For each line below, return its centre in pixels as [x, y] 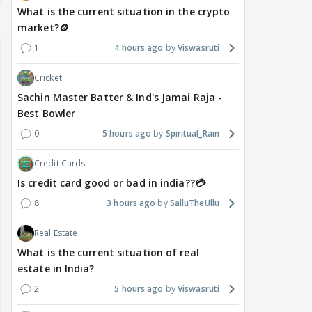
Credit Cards [60, 164]
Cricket [48, 78]
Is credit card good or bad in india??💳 [111, 183]
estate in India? [56, 269]
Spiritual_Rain [192, 134]
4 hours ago [139, 48]
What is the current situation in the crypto [124, 12]
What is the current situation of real [108, 253]
